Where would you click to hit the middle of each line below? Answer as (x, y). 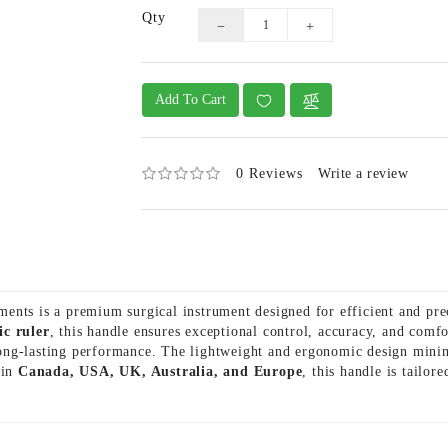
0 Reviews (270, 173)
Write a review (363, 173)
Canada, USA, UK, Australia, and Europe (160, 371)
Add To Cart (190, 99)
